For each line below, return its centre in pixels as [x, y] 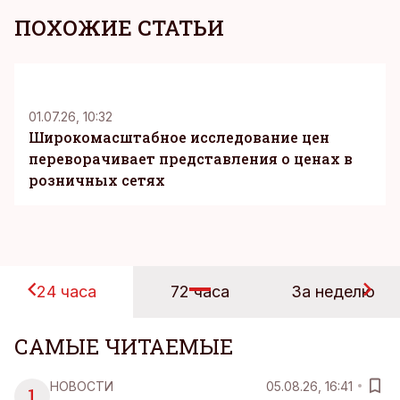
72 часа [200, 292]
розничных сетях [97, 180]
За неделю [333, 292]
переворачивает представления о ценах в [191, 158]
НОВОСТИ [82, 386]
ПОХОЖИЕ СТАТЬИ [119, 28]
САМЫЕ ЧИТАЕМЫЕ [124, 346]
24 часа [67, 292]
